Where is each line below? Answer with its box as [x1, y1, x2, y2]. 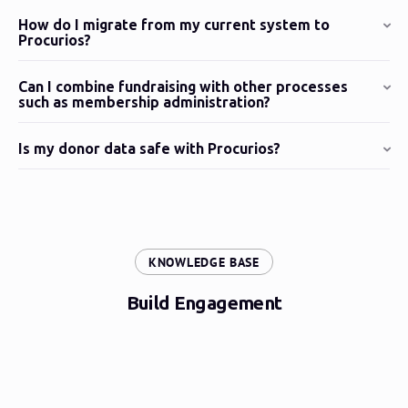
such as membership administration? [18, 93, 270, 111]
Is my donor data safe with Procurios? [18, 139, 280, 158]
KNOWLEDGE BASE [148, 254, 260, 271]
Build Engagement [126, 291, 282, 315]
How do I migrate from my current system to [18, 15, 330, 34]
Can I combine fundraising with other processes [18, 77, 348, 96]
